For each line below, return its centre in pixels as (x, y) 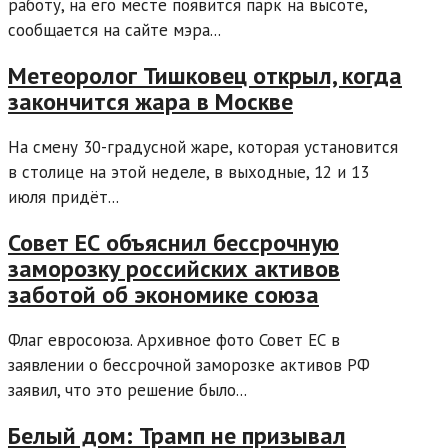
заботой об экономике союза (163, 294)
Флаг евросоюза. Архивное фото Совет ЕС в (174, 339)
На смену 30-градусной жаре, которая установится (203, 146)
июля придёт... (63, 196)
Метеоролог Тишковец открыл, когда (205, 76)
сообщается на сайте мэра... (114, 30)
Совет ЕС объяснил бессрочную (173, 242)
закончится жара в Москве (150, 102)
